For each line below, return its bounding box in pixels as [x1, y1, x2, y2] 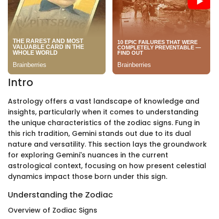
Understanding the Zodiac [8, 189, 113, 200]
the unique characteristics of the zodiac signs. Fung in [8, 117, 200, 128]
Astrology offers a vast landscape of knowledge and [8, 96, 199, 106]
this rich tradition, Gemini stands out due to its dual [8, 128, 191, 138]
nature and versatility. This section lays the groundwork [8, 139, 207, 149]
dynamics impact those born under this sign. [8, 171, 167, 181]
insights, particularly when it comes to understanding [8, 107, 198, 117]
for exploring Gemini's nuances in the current [8, 150, 168, 160]
